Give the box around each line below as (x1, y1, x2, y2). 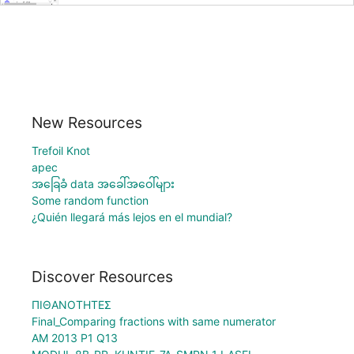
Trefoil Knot (32, 143, 90, 157)
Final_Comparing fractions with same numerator (32, 314, 276, 329)
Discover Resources (32, 267, 173, 287)
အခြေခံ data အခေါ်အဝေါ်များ (32, 176, 175, 190)
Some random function (32, 193, 149, 207)
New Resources (32, 112, 142, 132)
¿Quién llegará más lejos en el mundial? (32, 209, 232, 224)
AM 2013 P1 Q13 (32, 331, 118, 345)
